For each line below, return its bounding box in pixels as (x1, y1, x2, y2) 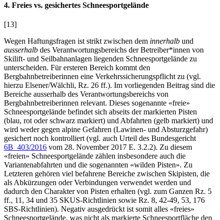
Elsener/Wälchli (25, 81, 74, 90)
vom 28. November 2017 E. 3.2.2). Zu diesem (47, 143, 192, 152)
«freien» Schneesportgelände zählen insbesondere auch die (4, 152, 186, 161)
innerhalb (150, 37, 180, 46)
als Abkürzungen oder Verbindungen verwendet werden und (4, 178, 191, 187)
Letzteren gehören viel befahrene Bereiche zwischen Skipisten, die (4, 169, 210, 178)
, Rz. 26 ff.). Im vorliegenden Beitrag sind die (74, 81, 215, 90)
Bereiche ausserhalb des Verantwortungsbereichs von (4, 90, 168, 99)
